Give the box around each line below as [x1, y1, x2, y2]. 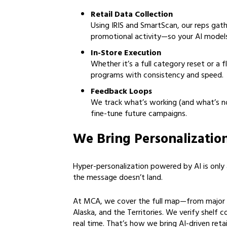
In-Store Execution [91, 46, 161, 61]
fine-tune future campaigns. [91, 107, 187, 122]
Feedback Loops [91, 85, 152, 100]
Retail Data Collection [91, 8, 173, 23]
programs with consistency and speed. [91, 68, 223, 84]
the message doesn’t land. [73, 171, 163, 186]
